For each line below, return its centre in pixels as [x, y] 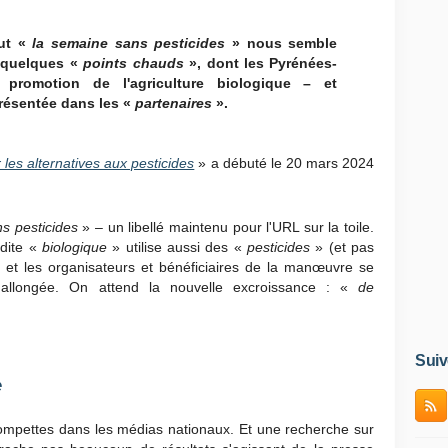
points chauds [136, 62]
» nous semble [284, 42]
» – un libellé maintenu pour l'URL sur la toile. [228, 227]
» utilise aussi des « [177, 247]
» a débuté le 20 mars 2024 [286, 162]
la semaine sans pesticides [132, 42]
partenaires [175, 102]
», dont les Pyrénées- [263, 62]
